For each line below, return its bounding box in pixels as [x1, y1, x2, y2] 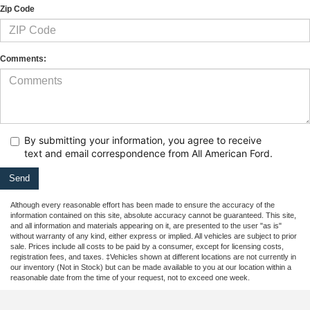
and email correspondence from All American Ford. [45, 147, 273, 160]
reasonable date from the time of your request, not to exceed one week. [10, 273, 250, 282]
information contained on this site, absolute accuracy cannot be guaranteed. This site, [10, 211, 296, 220]
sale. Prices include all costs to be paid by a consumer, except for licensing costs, [10, 242, 284, 251]
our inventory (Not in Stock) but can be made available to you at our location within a [10, 263, 291, 272]
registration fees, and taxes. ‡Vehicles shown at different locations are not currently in [10, 253, 296, 262]
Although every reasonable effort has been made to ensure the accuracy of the [10, 201, 275, 210]
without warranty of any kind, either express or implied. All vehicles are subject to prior [10, 232, 297, 241]
